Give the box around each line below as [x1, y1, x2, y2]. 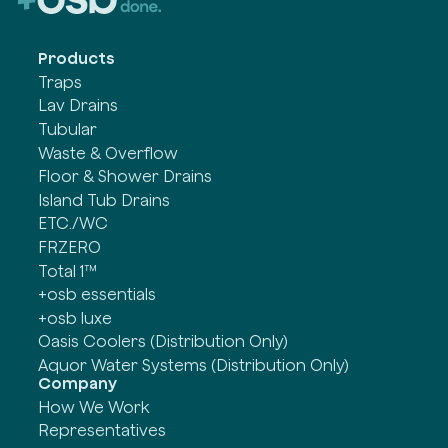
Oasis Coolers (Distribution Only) [38, 332, 289, 351]
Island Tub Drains [38, 190, 171, 209]
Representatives [38, 421, 167, 440]
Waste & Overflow [38, 143, 179, 162]
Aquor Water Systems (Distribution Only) [38, 355, 350, 374]
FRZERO [38, 237, 102, 256]
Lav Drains [38, 96, 119, 115]
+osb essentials [38, 285, 157, 304]
